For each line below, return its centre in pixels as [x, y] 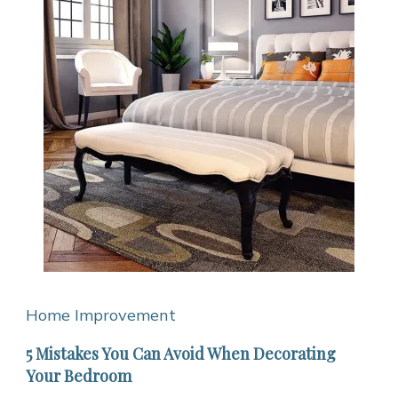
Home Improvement [101, 314]
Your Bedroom [79, 375]
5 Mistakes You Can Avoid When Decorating [181, 353]
